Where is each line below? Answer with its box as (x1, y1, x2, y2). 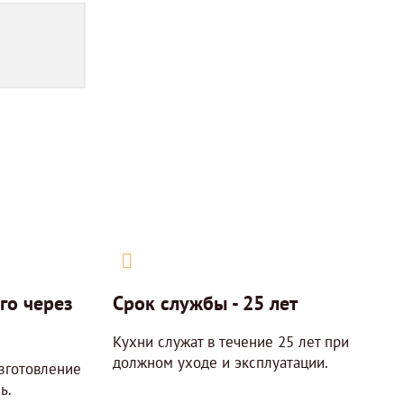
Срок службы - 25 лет (112, 289, 298, 316)
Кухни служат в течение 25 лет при (112, 331, 349, 352)
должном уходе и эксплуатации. (112, 352, 328, 372)
